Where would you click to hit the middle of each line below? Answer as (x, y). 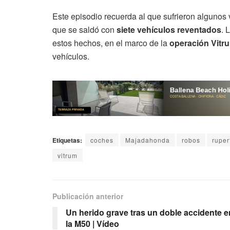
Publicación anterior (88, 196)
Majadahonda (148, 140)
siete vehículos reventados (169, 29)
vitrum (68, 156)
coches (102, 140)
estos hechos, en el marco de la (111, 43)
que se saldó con (84, 29)
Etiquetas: (67, 140)
